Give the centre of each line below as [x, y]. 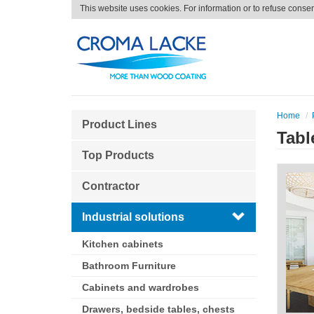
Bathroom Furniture [129, 266]
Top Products [118, 155]
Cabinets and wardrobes [141, 287]
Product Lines [120, 124]
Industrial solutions [133, 217]
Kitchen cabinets [123, 244]
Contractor [111, 186]
